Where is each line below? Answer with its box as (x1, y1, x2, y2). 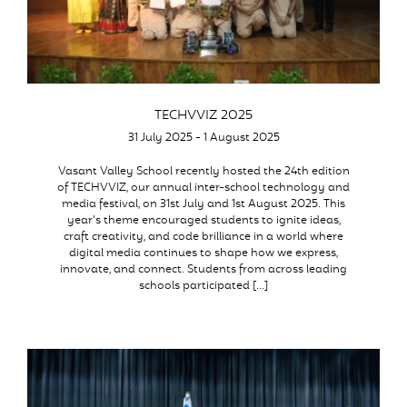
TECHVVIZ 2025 (154, 106, 253, 125)
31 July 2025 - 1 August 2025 (127, 130, 280, 146)
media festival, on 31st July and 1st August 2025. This (62, 196, 345, 213)
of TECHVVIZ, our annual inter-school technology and (57, 180, 350, 196)
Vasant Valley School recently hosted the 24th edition (57, 164, 350, 180)
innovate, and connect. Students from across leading (60, 262, 347, 278)
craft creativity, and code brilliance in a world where (64, 229, 343, 245)
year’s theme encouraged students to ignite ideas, (66, 213, 341, 229)
